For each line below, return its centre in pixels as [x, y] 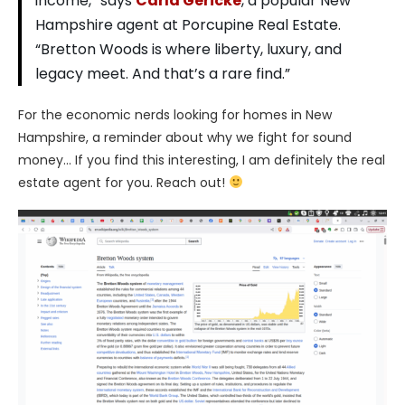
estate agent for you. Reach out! [123, 183]
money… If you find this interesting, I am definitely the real [202, 160]
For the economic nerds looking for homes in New [175, 115]
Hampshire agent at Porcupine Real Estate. [188, 25]
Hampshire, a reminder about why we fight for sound [185, 138]
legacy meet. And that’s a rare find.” [163, 74]
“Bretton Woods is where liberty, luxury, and [188, 50]
